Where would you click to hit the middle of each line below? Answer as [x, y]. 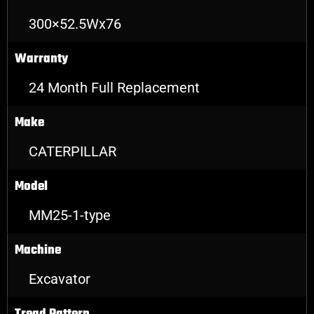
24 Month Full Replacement [114, 87]
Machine [38, 250]
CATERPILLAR [73, 151]
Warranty [41, 59]
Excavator [60, 279]
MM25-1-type [70, 215]
